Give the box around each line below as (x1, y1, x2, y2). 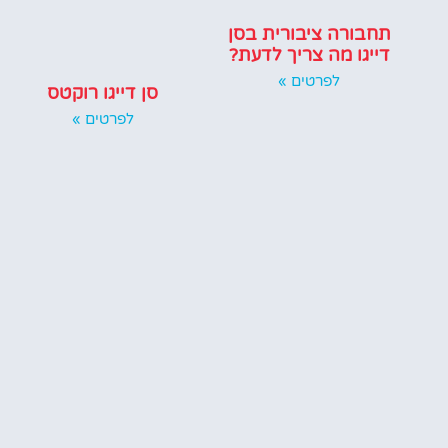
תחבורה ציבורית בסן (227, 22, 391, 45)
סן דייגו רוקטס (47, 81, 159, 104)
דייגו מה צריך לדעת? (228, 43, 390, 66)
